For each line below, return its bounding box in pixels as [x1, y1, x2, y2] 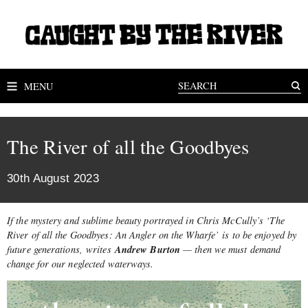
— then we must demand [180, 242, 281, 256]
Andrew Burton [114, 241, 181, 256]
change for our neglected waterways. [7, 256, 157, 270]
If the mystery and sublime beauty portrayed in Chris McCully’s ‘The [7, 213, 285, 227]
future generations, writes [7, 242, 115, 256]
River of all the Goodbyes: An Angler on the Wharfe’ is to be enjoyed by [7, 228, 297, 241]
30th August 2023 [7, 171, 99, 186]
